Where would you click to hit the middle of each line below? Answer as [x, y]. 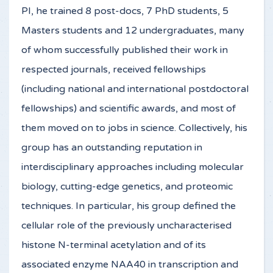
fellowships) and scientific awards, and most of [129, 109]
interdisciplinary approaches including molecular [133, 167]
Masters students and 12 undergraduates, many [133, 31]
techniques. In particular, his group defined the [129, 206]
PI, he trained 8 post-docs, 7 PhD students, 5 [125, 11]
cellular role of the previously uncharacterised [126, 226]
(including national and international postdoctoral [135, 89]
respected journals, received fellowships [114, 70]
